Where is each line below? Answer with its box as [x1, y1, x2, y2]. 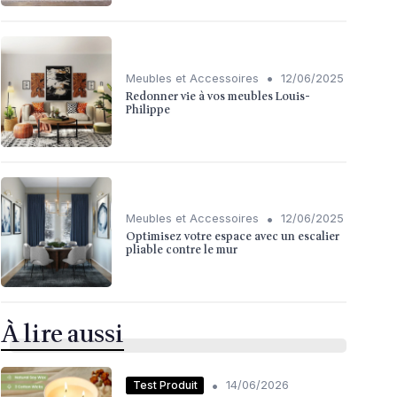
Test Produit [132, 378, 198, 392]
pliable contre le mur [126, 241, 237, 260]
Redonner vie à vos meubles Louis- [126, 87, 310, 105]
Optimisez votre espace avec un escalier [126, 228, 339, 246]
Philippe [126, 100, 170, 119]
